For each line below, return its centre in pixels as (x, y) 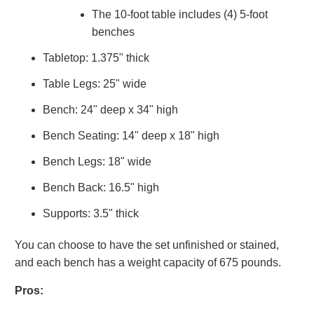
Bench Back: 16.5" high (101, 187)
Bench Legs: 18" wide (97, 161)
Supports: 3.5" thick (91, 213)
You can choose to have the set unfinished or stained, (147, 245)
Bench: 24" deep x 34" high (111, 109)
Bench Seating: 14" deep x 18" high (131, 135)
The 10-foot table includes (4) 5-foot (180, 14)
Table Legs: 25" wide (95, 83)
